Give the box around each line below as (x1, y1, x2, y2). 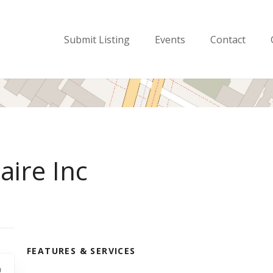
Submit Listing (64, 32, 130, 46)
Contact (210, 32, 246, 46)
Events (155, 32, 185, 46)
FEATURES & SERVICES (26, 245, 136, 257)
